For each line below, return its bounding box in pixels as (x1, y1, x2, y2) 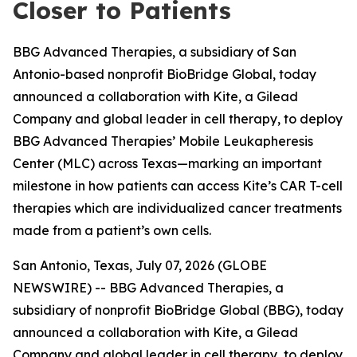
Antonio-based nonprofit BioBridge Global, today (13, 66, 316, 82)
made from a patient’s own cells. (13, 222, 211, 238)
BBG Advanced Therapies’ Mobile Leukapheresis (13, 133, 313, 149)
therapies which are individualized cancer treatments (13, 200, 342, 216)
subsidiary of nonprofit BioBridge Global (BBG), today (13, 302, 343, 318)
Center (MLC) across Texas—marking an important (13, 155, 322, 171)
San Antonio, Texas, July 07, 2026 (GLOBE (13, 257, 267, 273)
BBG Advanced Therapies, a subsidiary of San (13, 44, 296, 60)
